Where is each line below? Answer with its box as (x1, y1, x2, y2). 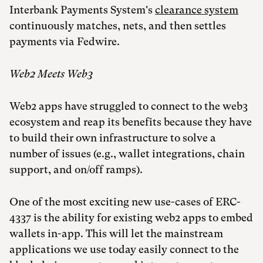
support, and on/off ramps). (9, 163, 143, 176)
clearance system (155, 3, 238, 16)
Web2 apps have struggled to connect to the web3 (9, 99, 248, 112)
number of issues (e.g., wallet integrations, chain (9, 147, 245, 160)
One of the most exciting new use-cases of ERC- (9, 195, 241, 208)
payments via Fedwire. (9, 35, 122, 48)
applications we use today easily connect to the (9, 242, 239, 255)
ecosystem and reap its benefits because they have (9, 115, 252, 128)
